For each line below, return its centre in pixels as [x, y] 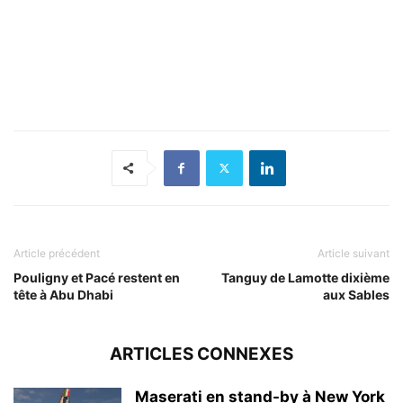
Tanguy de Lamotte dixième [305, 277]
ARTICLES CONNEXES [201, 354]
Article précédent [57, 253]
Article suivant [354, 253]
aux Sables [356, 294]
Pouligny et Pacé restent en [97, 277]
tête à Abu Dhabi [63, 294]
